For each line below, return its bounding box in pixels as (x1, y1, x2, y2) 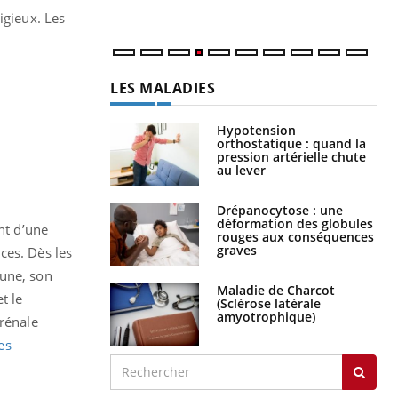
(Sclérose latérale (217, 294, 321, 312)
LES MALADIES (110, 77, 215, 98)
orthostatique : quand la (217, 134, 366, 152)
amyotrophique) (217, 307, 315, 325)
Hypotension (217, 121, 296, 139)
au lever (217, 161, 266, 179)
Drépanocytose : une (217, 201, 343, 219)
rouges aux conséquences (217, 227, 374, 245)
